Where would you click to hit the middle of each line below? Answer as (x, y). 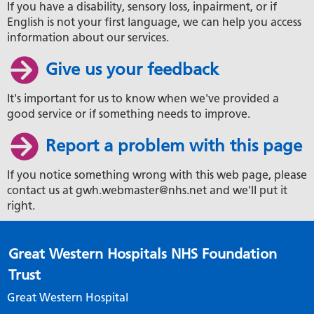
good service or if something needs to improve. (129, 114)
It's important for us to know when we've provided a (143, 98)
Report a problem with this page (174, 145)
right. (21, 205)
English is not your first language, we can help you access (154, 22)
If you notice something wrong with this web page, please (157, 175)
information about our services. (88, 37)
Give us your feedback (132, 69)
